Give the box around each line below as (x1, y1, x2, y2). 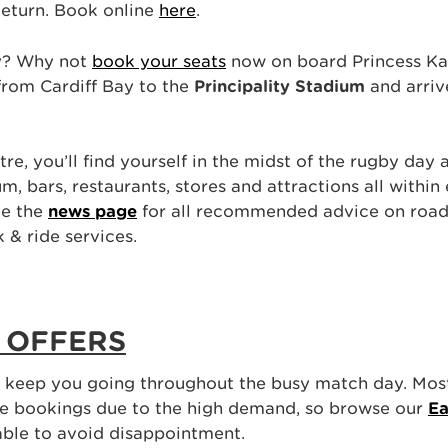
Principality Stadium (194, 76, 365, 96)
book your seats (92, 51, 226, 71)
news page (48, 202, 137, 222)
